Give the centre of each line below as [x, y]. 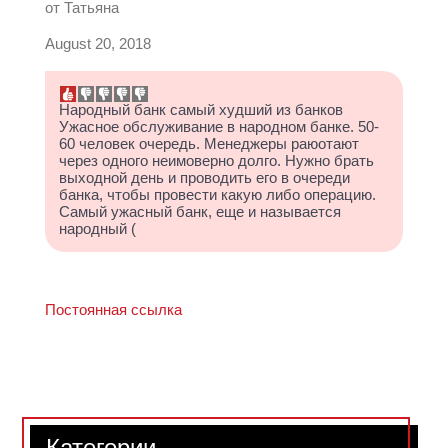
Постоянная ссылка [113, 310]
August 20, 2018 [98, 43]
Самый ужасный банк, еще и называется [200, 211]
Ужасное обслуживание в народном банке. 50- [219, 126]
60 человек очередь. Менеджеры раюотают [209, 143]
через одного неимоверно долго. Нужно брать [216, 160]
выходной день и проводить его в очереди [204, 177]
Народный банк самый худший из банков [201, 109]
